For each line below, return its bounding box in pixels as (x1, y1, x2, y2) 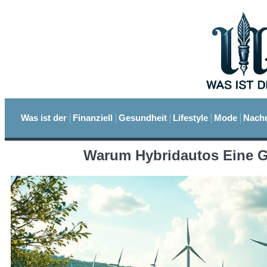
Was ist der (21, 113, 67, 123)
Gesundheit (119, 113, 167, 123)
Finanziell (73, 113, 113, 123)
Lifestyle (173, 113, 208, 123)
